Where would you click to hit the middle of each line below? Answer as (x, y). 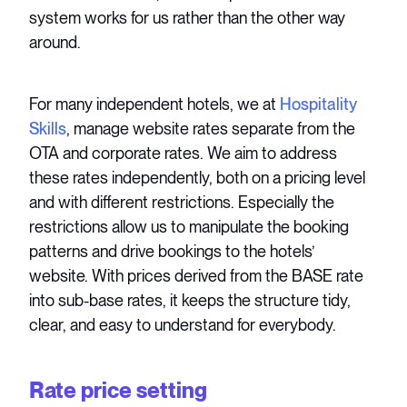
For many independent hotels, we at (155, 104)
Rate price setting (119, 390)
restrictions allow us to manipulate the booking (189, 226)
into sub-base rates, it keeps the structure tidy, (190, 300)
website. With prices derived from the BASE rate (197, 275)
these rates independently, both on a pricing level (198, 177)
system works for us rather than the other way (188, 17)
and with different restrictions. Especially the (182, 202)
